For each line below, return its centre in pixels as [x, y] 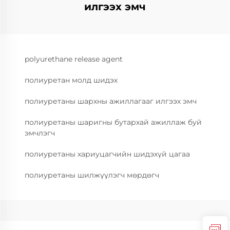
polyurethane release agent [74, 59]
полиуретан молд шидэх [71, 80]
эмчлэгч [40, 133]
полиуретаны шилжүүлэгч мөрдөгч [92, 175]
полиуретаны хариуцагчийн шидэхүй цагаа [107, 154]
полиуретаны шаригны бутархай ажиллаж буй [113, 122]
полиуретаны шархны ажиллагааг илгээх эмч [111, 101]
